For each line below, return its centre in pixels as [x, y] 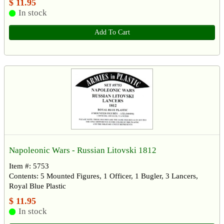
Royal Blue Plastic [37, 186]
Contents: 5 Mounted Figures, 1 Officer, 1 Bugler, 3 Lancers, [103, 176]
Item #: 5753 [29, 166]
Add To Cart [112, 32]
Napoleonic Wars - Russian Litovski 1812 [83, 150]
